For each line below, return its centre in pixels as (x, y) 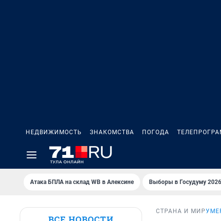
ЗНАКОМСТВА (112, 132)
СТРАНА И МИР (181, 211)
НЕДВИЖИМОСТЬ (54, 132)
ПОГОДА (156, 132)
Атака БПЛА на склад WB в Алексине (82, 182)
